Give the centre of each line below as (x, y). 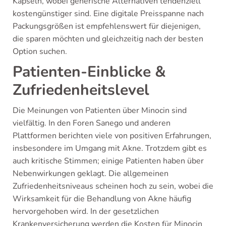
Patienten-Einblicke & (89, 72)
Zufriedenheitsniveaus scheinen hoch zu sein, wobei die (113, 186)
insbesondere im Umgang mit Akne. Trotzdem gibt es (110, 148)
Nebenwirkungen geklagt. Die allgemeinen (91, 174)
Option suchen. (40, 51)
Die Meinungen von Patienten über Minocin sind (100, 110)
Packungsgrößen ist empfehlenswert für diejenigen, (107, 26)
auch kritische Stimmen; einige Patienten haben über (108, 161)
